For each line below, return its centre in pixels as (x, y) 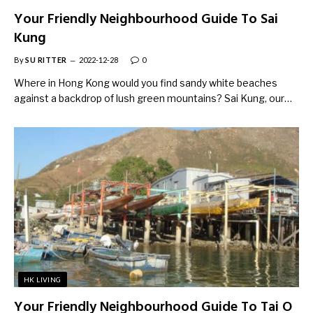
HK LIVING (43, 279)
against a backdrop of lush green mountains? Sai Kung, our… (153, 98)
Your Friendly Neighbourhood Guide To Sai (146, 19)
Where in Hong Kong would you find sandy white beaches (146, 82)
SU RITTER (46, 59)
